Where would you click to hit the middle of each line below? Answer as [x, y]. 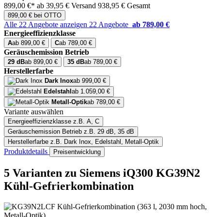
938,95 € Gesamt [124, 6]
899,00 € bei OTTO [35, 15]
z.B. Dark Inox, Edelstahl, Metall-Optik [105, 142]
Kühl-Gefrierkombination [69, 186]
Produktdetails [27, 152]
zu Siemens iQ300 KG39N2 [132, 173]
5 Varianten [34, 173]
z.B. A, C [86, 122]
